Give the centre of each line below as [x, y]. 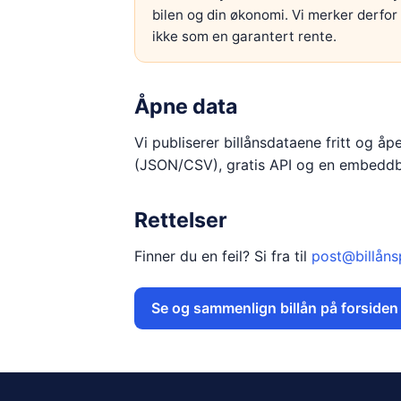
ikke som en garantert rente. [244, 36]
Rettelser [180, 220]
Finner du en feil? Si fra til [220, 256]
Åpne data [185, 106]
